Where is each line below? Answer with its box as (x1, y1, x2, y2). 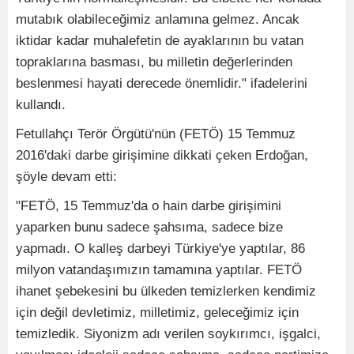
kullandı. (16, 97, 66, 113)
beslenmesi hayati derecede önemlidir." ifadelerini (16, 76, 307, 92)
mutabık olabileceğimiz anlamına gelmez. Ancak (16, 12, 299, 28)
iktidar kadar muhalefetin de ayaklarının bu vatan (16, 33, 303, 49)
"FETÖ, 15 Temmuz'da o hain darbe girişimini (16, 198, 281, 214)
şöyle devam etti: (16, 169, 117, 185)
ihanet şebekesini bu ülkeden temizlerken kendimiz (16, 284, 316, 299)
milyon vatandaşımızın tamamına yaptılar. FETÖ (16, 262, 302, 278)
